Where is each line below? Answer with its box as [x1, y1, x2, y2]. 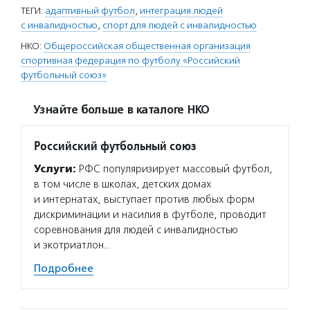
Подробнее [34, 262, 93, 275]
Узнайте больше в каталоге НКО [33, 103, 209, 117]
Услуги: [34, 163, 76, 175]
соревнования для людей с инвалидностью [34, 224, 238, 236]
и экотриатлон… [34, 239, 110, 251]
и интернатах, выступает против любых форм [34, 193, 255, 206]
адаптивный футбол [45, 5, 135, 17]
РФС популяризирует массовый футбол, [76, 163, 273, 175]
